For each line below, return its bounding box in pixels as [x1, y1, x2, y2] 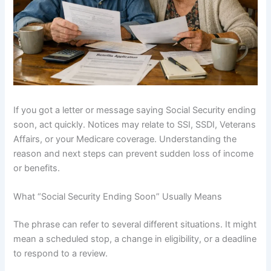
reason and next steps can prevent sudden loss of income [13, 148, 254, 160]
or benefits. [13, 163, 60, 174]
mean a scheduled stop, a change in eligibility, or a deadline [13, 233, 257, 245]
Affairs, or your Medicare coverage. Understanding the [13, 134, 237, 145]
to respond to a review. [13, 248, 108, 260]
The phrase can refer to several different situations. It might [13, 219, 257, 230]
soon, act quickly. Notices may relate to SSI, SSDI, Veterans [13, 119, 256, 131]
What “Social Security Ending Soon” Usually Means [13, 191, 223, 203]
